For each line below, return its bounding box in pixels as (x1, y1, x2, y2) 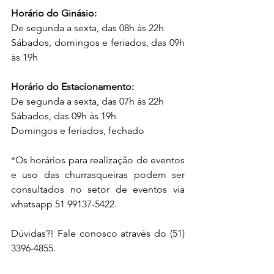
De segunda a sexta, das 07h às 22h (11, 95, 164, 107)
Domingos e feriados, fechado (11, 125, 144, 136)
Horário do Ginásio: (11, 7, 97, 19)
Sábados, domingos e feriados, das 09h (11, 37, 185, 48)
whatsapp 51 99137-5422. (11, 198, 117, 210)
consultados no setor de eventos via (11, 183, 185, 195)
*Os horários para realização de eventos (11, 154, 185, 166)
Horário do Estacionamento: (11, 81, 134, 92)
